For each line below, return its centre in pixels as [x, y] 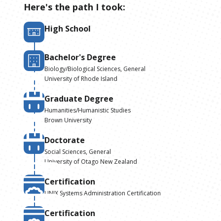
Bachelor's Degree [80, 57]
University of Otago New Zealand [91, 162]
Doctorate [65, 140]
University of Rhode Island [81, 79]
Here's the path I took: [74, 7]
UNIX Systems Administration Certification [103, 193]
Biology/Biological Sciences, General [95, 69]
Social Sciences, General [78, 152]
